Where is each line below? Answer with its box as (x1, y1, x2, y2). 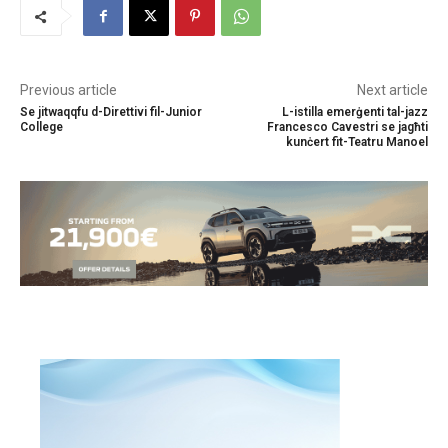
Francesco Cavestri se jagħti (266, 120, 428, 135)
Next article (356, 82, 428, 99)
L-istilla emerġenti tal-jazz (281, 105, 428, 120)
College (20, 120, 63, 135)
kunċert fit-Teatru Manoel (285, 135, 428, 150)
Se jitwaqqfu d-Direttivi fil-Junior (20, 105, 202, 120)
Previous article (20, 82, 117, 99)
